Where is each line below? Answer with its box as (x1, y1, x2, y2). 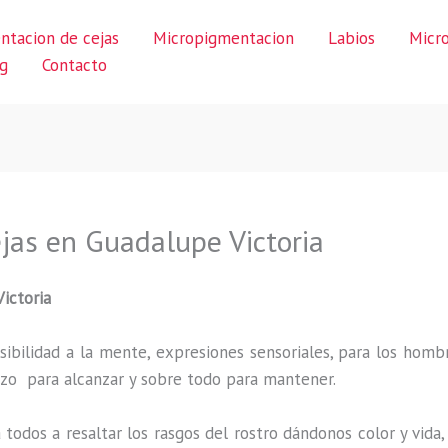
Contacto (42, 53, 107, 76)
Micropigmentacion (153, 26, 294, 49)
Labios (328, 26, 375, 49)
